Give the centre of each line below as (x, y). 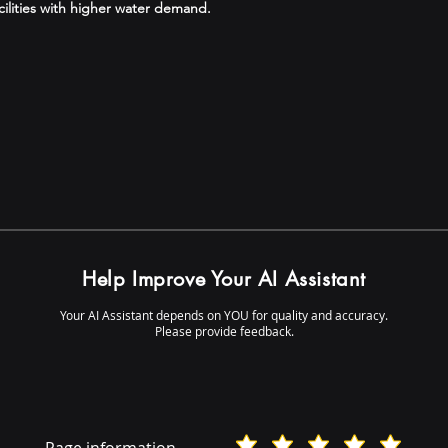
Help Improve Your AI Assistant (224, 279)
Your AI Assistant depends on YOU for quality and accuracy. (224, 315)
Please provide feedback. (224, 331)
